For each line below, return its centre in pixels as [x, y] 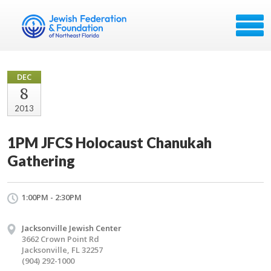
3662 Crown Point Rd [60, 239]
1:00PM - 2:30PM [52, 197]
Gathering [41, 161]
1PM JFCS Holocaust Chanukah [109, 142]
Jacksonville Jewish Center [72, 228]
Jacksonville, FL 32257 [62, 250]
